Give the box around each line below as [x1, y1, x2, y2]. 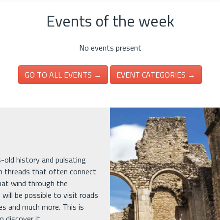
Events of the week [46, 9, 174, 32]
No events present [79, 42, 141, 54]
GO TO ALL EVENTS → [25, 69, 102, 81]
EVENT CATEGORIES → [116, 69, 195, 81]
